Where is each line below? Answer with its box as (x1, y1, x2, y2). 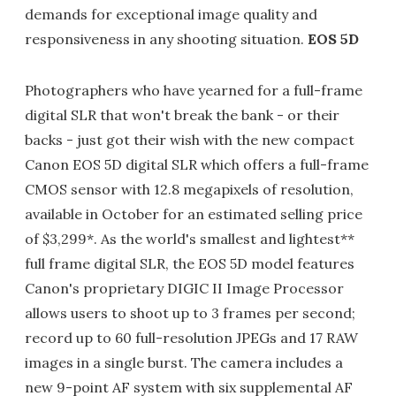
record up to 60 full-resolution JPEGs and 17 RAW (25, 329, 358, 346)
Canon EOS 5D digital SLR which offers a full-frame (25, 156, 369, 173)
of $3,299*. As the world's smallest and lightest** (25, 230, 354, 247)
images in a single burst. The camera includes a (25, 354, 343, 371)
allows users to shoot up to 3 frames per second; (25, 304, 355, 322)
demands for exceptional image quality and (25, 5, 317, 23)
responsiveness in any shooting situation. (25, 30, 308, 48)
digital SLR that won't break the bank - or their (25, 106, 339, 124)
